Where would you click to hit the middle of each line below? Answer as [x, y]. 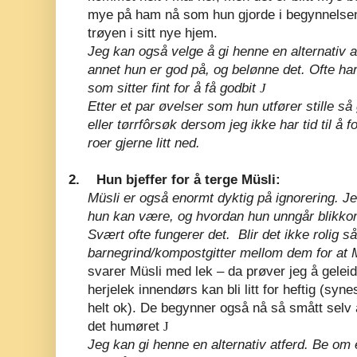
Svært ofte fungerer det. [159, 234]
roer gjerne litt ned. [144, 143]
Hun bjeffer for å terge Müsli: [188, 179]
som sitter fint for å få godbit [174, 88]
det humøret [126, 326]
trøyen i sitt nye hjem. [153, 33]
